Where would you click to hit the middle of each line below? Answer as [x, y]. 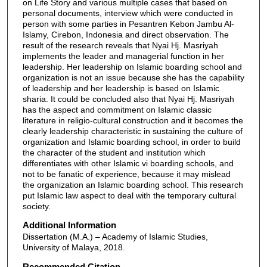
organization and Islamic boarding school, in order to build [131, 142]
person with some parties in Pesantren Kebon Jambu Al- [128, 24]
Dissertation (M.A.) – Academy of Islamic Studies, [115, 237]
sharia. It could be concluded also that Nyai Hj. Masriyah [128, 99]
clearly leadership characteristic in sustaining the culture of [132, 131]
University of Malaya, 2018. [74, 248]
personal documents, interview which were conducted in [128, 13]
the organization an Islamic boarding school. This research [133, 184]
